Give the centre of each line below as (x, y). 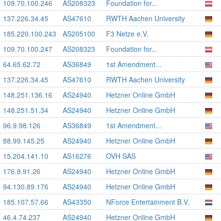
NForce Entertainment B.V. (148, 202)
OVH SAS (121, 156)
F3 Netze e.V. (127, 34)
